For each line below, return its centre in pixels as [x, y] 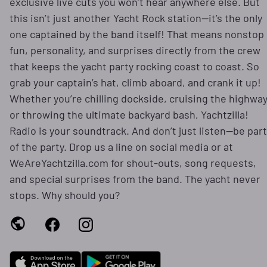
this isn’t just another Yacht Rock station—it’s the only [136, 18]
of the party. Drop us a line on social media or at [121, 146]
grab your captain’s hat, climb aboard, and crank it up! [135, 82]
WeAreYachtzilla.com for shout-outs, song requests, [133, 162]
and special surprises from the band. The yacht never [135, 178]
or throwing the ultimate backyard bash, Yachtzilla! [129, 114]
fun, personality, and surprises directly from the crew [135, 50]
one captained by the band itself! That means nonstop [137, 34]
